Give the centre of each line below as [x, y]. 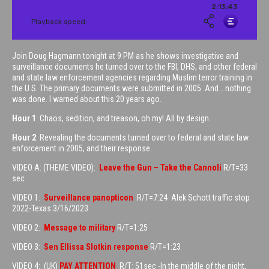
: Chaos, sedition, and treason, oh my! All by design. [124, 119]
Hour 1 [24, 119]
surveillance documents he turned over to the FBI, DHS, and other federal [134, 67]
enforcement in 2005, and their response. [83, 149]
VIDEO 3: [28, 247]
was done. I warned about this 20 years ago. [88, 99]
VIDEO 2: [28, 228]
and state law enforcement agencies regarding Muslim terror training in [132, 78]
